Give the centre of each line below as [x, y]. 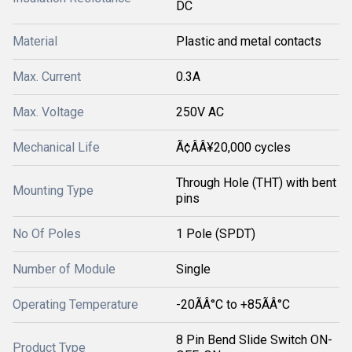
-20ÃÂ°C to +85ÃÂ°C [233, 304]
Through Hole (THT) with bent [256, 183]
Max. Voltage [48, 112]
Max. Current [47, 77]
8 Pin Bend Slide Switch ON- [254, 340]
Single [193, 269]
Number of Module [64, 269]
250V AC [200, 112]
